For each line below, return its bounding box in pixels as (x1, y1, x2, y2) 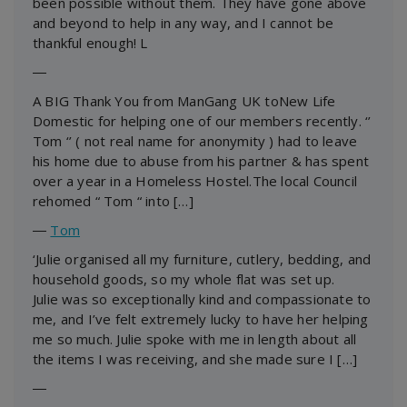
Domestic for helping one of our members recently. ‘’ (33, 111, 372, 130)
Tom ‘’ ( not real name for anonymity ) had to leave (33, 131, 358, 150)
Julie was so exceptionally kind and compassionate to (33, 289, 372, 308)
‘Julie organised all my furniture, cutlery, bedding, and (33, 249, 372, 268)
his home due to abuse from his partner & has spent (33, 151, 370, 170)
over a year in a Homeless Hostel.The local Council (33, 171, 358, 190)
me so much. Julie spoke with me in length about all (33, 329, 357, 348)
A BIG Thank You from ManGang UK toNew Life (33, 91, 336, 110)
